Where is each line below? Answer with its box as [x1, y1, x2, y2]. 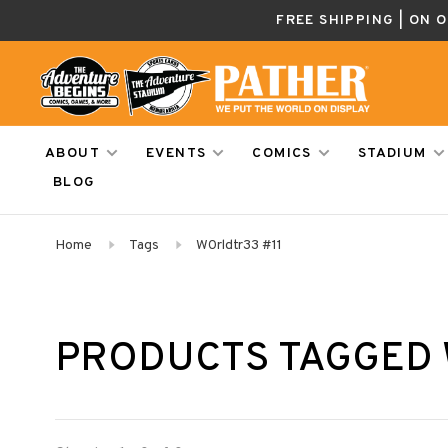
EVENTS [146, 145, 207, 162]
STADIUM [357, 145, 427, 162]
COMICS [252, 145, 312, 162]
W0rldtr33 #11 [196, 237, 282, 254]
